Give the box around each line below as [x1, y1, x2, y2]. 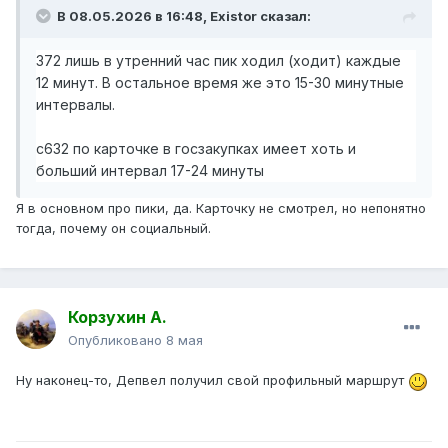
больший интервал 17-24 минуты [36, 162, 264, 180]
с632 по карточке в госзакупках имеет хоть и [36, 140, 356, 158]
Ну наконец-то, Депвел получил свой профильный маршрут [16, 372, 408, 389]
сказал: [257, 8, 311, 25]
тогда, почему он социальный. [16, 220, 211, 237]
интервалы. [36, 96, 115, 114]
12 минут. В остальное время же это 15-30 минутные [36, 74, 404, 92]
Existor [210, 8, 257, 25]
